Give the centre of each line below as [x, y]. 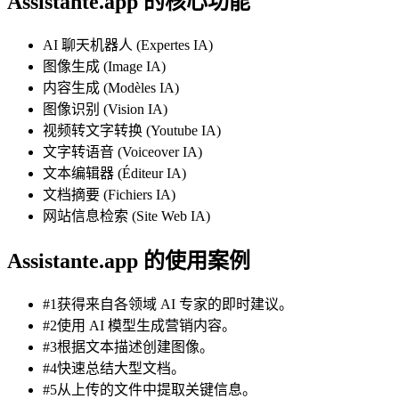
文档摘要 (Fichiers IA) [109, 195]
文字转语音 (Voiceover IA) [122, 152]
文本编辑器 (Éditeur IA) [114, 174]
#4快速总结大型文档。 [114, 368]
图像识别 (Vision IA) [105, 110]
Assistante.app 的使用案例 [129, 261]
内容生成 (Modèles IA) [111, 88]
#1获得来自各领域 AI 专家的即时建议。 [168, 304]
